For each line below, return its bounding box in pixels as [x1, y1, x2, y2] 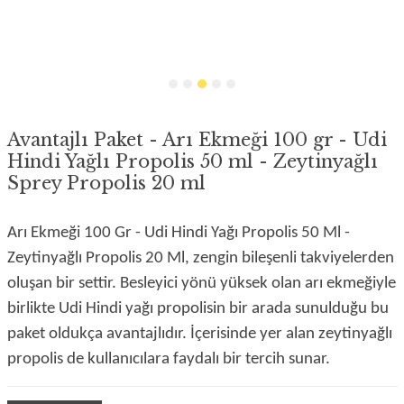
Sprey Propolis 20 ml [6, 172, 206, 194]
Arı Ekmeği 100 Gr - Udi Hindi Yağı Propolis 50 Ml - [6, 225, 350, 242]
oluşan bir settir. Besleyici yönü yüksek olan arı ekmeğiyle [6, 275, 396, 292]
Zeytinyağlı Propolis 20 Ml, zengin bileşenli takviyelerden [6, 250, 394, 267]
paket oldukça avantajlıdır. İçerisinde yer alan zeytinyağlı [6, 326, 392, 343]
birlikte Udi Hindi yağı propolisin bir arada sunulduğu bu [6, 300, 389, 317]
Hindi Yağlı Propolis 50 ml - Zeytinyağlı [6, 151, 378, 172]
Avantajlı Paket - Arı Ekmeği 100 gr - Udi [6, 129, 387, 151]
